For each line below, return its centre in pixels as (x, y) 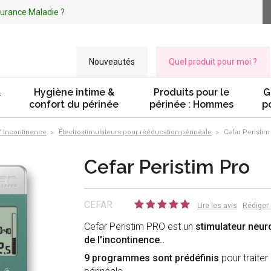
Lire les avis (217, 206)
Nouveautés (112, 62)
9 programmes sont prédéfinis (152, 258)
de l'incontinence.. (124, 240)
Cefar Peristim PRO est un (140, 227)
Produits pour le (191, 92)
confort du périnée (74, 104)
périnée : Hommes (191, 104)
